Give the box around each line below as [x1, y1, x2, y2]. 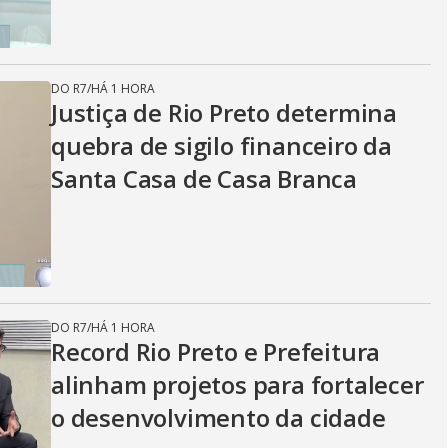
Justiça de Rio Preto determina [51, 96, 397, 129]
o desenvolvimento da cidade [51, 401, 386, 434]
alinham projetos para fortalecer [51, 368, 424, 401]
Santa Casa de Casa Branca [51, 162, 357, 195]
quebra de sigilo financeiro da [51, 129, 392, 162]
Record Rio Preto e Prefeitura [51, 335, 381, 368]
